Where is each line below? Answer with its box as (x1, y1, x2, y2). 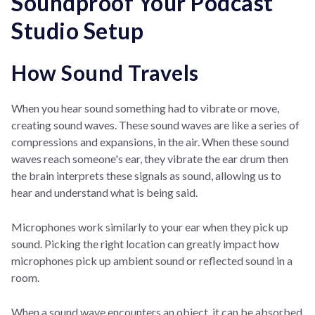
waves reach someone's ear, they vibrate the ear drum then (11, 151, 288, 165)
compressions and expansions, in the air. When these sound (11, 134, 289, 148)
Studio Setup (11, 16, 143, 44)
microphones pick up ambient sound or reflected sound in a (11, 253, 292, 267)
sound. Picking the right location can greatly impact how (11, 236, 279, 250)
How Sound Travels (11, 59, 199, 85)
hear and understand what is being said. (11, 185, 198, 199)
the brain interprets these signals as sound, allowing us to (11, 168, 281, 182)
